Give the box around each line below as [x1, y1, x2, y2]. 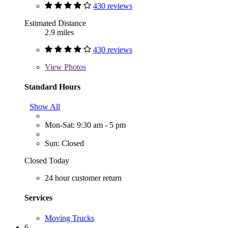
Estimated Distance [24, 18, 86, 27]
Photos [62, 62, 86, 71]
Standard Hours [24, 82, 80, 91]
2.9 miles [45, 27, 74, 37]
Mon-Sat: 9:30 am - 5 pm [45, 121, 126, 130]
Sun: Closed [45, 139, 84, 148]
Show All [30, 102, 60, 111]
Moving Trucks [45, 213, 94, 222]
